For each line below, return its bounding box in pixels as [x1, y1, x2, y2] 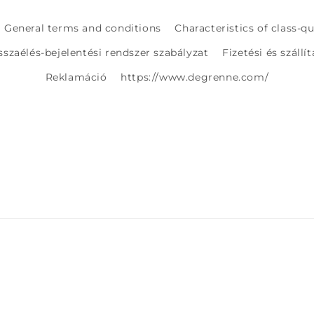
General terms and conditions [4, 21, 161, 34]
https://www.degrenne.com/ [121, 70, 269, 83]
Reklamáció [45, 70, 107, 83]
